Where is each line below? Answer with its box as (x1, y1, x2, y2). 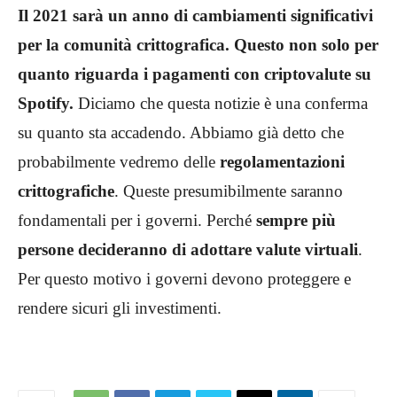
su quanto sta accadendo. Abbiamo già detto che (18, 123, 344, 143)
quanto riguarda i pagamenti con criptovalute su (18, 65, 371, 84)
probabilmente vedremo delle (18, 152, 220, 172)
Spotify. (18, 94, 74, 113)
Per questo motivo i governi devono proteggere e (18, 269, 351, 289)
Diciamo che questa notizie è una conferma (74, 94, 368, 113)
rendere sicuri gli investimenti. (18, 299, 222, 318)
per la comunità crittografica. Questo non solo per (18, 35, 378, 55)
